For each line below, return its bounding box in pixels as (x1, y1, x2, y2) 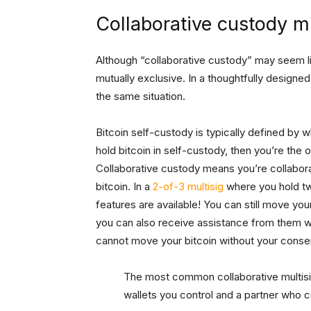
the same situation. (96, 90, 185, 103)
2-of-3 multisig (153, 180, 224, 194)
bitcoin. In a (96, 180, 153, 194)
